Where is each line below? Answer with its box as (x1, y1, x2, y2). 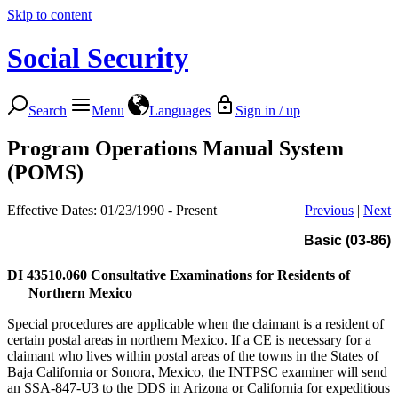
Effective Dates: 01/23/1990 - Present (7, 202, 217, 218)
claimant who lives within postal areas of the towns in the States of (7, 347, 378, 363)
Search (28, 102, 67, 118)
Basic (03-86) (304, 232, 391, 248)
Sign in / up (235, 102, 300, 118)
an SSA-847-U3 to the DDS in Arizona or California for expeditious (7, 379, 390, 395)
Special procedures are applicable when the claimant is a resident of (7, 315, 384, 331)
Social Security (7, 42, 188, 75)
